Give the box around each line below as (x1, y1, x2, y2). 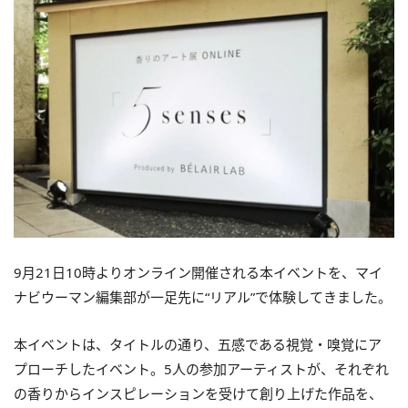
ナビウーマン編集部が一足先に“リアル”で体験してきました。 (14, 288, 392, 307)
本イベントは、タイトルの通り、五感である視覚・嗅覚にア (14, 335, 382, 354)
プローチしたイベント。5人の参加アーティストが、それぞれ (14, 360, 389, 379)
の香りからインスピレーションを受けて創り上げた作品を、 (14, 384, 382, 403)
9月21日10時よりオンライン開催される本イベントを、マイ (14, 263, 382, 282)
